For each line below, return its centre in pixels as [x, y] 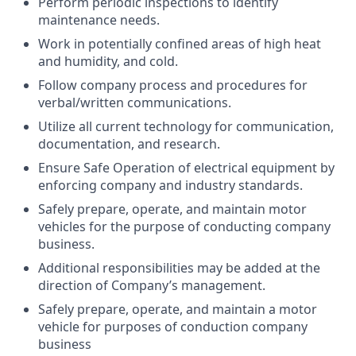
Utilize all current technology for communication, [186, 126]
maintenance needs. [99, 20]
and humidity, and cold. [108, 61]
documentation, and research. [129, 144]
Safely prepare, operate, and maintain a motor [178, 309]
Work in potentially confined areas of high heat [180, 44]
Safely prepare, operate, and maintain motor [172, 209]
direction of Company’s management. [152, 285]
